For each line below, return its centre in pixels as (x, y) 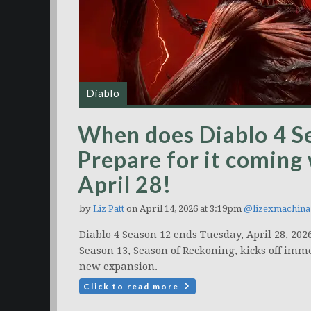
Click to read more (133, 286)
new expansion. (118, 267)
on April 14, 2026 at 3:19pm (184, 209)
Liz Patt (109, 209)
